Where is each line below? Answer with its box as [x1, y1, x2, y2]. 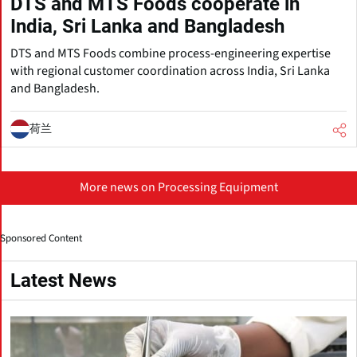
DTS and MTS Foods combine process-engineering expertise [10, 44, 331, 62]
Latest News [10, 269, 116, 292]
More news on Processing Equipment [79, 178, 278, 196]
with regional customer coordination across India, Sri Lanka [10, 61, 330, 80]
